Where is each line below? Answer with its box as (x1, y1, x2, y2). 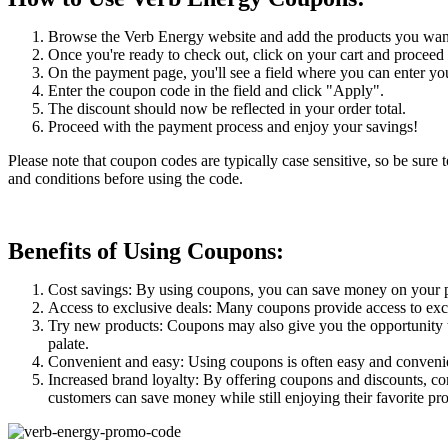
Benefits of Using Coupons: (8, 238, 284, 265)
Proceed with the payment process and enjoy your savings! (48, 118, 418, 136)
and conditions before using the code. (8, 170, 243, 188)
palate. (48, 335, 89, 353)
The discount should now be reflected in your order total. (48, 100, 406, 118)
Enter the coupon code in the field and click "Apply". (48, 82, 384, 100)
